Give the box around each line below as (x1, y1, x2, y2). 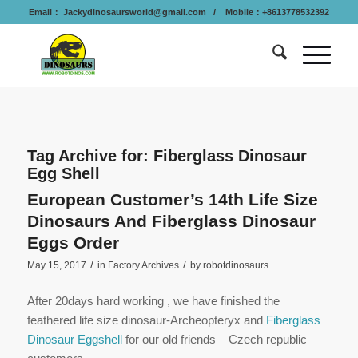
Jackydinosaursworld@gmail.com (60, 7, 206, 17)
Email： (28, 7, 61, 17)
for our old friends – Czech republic (121, 332, 307, 346)
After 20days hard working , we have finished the (26, 293, 280, 308)
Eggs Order (26, 233, 119, 252)
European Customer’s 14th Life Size (26, 190, 318, 209)
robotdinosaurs (202, 260, 268, 271)
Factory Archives (107, 260, 179, 271)
